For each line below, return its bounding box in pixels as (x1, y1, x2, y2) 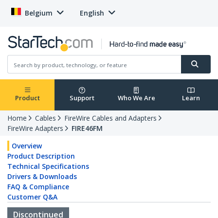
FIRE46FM (72, 124, 103, 133)
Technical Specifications (7, 162, 89, 171)
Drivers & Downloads (7, 172, 77, 182)
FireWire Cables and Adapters (64, 113, 157, 123)
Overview (12, 141, 42, 151)
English (80, 8, 104, 18)
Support (69, 93, 94, 103)
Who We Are (117, 93, 155, 103)
